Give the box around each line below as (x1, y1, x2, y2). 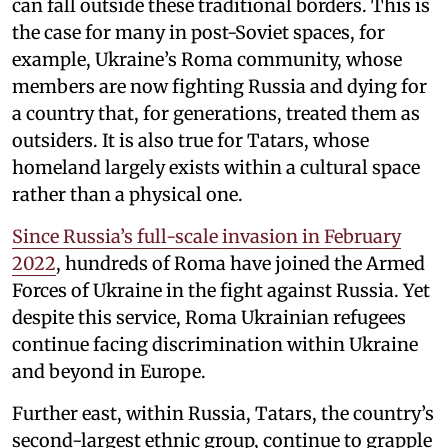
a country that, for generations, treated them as (12, 101, 420, 125)
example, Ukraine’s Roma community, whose (12, 47, 402, 71)
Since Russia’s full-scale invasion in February (12, 224, 401, 248)
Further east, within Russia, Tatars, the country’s (12, 401, 434, 425)
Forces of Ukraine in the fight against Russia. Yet (12, 278, 430, 302)
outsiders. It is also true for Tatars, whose (12, 128, 369, 152)
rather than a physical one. (12, 182, 243, 206)
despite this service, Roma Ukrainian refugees (12, 305, 406, 329)
